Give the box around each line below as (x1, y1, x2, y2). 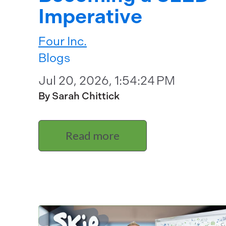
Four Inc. (38, 34, 87, 48)
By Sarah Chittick (38, 90, 120, 102)
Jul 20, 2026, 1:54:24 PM (38, 73, 175, 88)
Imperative (38, 4, 142, 28)
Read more (66, 129, 120, 143)
